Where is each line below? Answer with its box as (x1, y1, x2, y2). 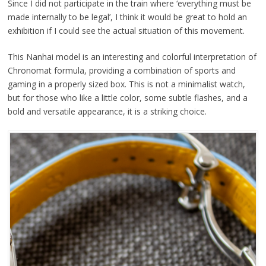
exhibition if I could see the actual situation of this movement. (7, 25, 245, 36)
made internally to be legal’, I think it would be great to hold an (7, 11, 247, 23)
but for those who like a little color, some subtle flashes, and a (7, 92, 248, 103)
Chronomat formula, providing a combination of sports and (7, 65, 236, 76)
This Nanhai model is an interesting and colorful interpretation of (7, 51, 256, 62)
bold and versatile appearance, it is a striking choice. (7, 106, 207, 117)
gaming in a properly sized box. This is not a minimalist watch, (7, 78, 245, 90)
